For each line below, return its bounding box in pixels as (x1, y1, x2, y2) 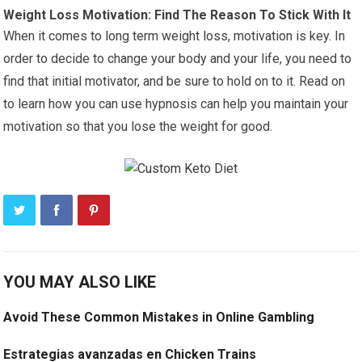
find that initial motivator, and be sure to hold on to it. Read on (3, 73, 346, 89)
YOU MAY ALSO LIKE (3, 271, 157, 292)
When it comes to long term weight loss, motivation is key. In (3, 27, 346, 44)
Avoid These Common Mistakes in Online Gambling (3, 309, 315, 325)
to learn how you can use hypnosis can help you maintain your (3, 95, 349, 112)
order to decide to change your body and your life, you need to (3, 50, 352, 66)
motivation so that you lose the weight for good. (3, 118, 273, 134)
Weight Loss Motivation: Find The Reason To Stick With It (3, 6, 351, 23)
